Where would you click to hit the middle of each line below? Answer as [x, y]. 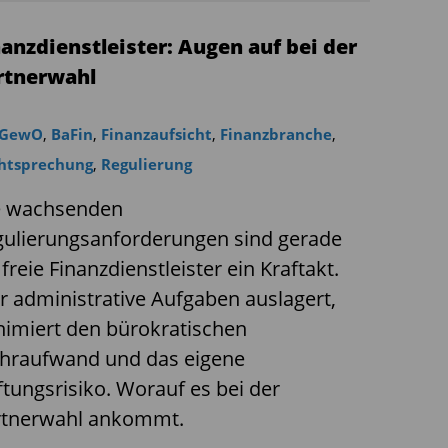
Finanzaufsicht [156, 134]
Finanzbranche [275, 134]
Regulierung [146, 164]
